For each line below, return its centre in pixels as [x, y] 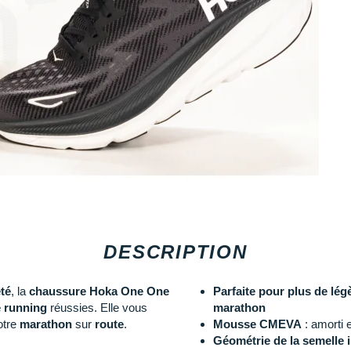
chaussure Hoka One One [99, 291]
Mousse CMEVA [257, 324]
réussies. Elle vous [97, 308]
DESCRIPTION [175, 252]
